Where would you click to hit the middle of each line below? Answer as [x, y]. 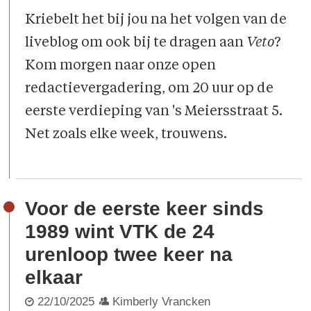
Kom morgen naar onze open [121, 66]
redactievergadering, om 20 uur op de [150, 89]
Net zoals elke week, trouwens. [126, 135]
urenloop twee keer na [129, 254]
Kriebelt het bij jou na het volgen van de [156, 20]
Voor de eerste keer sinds [145, 208]
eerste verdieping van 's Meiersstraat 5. [154, 112]
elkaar [54, 277]
